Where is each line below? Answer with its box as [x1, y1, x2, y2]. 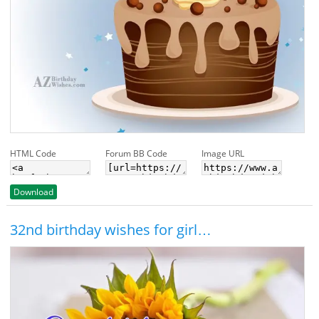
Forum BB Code [105, 147, 168, 159]
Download [13, 185, 53, 198]
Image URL [201, 147, 244, 159]
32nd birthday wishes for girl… [9, 219, 211, 239]
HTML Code [9, 147, 56, 159]
